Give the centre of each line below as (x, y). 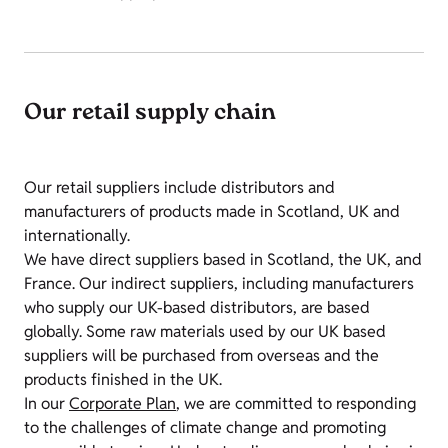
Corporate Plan (122, 403)
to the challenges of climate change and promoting (205, 427)
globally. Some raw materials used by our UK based (205, 331)
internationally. (79, 235)
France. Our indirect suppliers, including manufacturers (219, 283)
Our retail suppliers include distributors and (179, 187)
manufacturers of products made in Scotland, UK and (212, 211)
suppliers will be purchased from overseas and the (201, 355)
